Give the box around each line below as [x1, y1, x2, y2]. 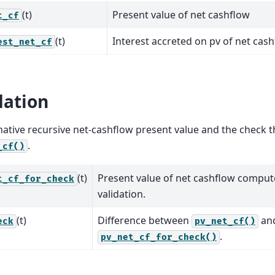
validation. [98, 187, 145, 201]
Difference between [98, 213, 192, 227]
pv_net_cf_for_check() [101, 231, 217, 242]
